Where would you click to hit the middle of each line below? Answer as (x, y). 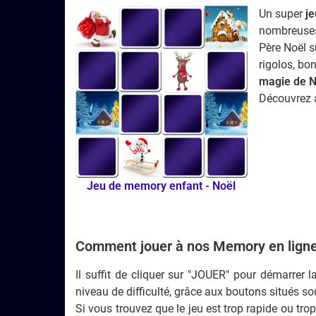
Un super (282, 14)
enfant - (190, 186)
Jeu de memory (127, 186)
